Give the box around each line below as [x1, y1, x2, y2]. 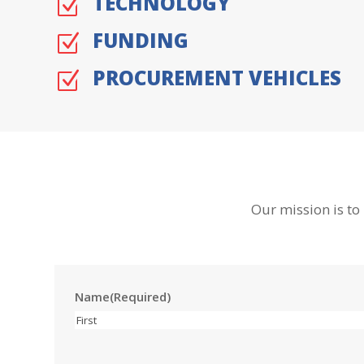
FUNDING [93, 27, 189, 54]
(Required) [110, 288, 171, 305]
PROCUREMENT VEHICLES [93, 64, 342, 92]
